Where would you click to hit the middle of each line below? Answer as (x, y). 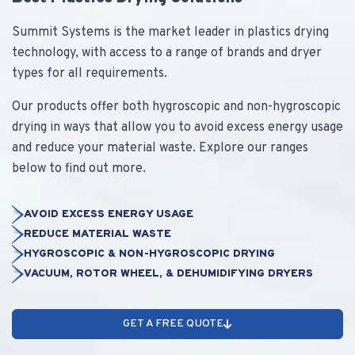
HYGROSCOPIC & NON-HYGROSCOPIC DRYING (149, 254)
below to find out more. (79, 169)
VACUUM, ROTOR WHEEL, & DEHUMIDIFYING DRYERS (168, 273)
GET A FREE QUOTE (173, 324)
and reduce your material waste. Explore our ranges (160, 148)
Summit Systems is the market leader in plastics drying (170, 32)
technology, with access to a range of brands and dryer (167, 53)
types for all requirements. (90, 74)
